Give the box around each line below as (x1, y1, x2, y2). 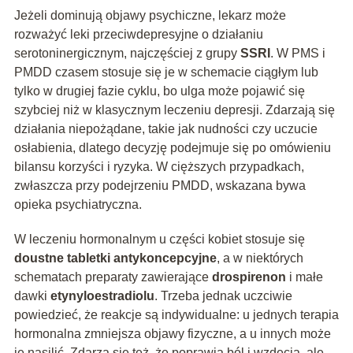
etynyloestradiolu (50, 289, 154, 303)
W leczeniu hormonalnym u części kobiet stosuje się (13, 232, 305, 247)
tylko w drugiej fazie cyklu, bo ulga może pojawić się (13, 84, 305, 98)
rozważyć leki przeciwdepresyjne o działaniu (13, 28, 263, 42)
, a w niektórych (216, 251, 303, 266)
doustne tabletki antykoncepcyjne (13, 251, 217, 266)
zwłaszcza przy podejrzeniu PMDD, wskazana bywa (13, 179, 306, 193)
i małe (285, 270, 323, 284)
